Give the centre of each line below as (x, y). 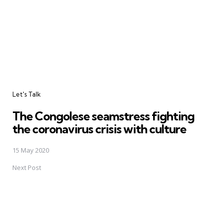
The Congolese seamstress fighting (103, 116)
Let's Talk (27, 94)
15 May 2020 (31, 150)
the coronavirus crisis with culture (99, 129)
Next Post (27, 168)
